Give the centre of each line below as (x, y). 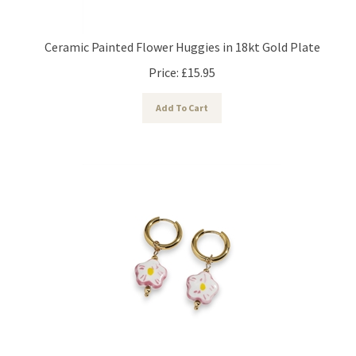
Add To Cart (182, 100)
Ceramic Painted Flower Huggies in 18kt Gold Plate (182, 39)
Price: (164, 65)
